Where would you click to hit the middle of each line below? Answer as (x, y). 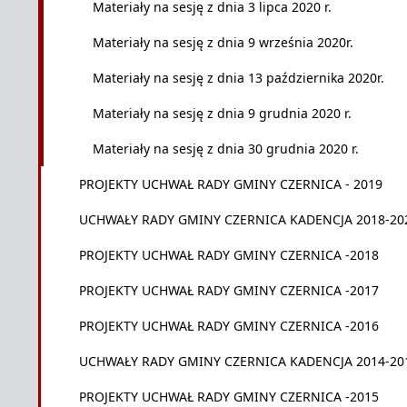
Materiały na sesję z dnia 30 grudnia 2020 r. (226, 149)
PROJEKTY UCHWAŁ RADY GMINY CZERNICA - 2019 (231, 184)
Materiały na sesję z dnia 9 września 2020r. (223, 42)
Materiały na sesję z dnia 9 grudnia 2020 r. (222, 113)
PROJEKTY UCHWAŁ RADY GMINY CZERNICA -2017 (229, 290)
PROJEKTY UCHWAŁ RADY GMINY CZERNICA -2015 (229, 397)
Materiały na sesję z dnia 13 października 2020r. (238, 78)
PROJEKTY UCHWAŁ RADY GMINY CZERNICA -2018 (229, 255)
